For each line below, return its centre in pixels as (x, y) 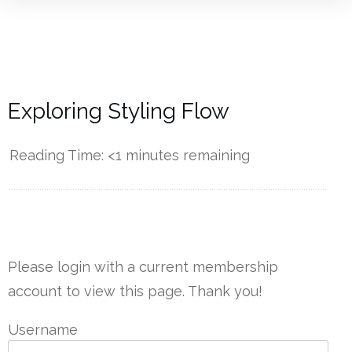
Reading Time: (59, 156)
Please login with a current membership (143, 267)
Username (43, 330)
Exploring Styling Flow (119, 112)
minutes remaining (186, 156)
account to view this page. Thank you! (135, 291)
